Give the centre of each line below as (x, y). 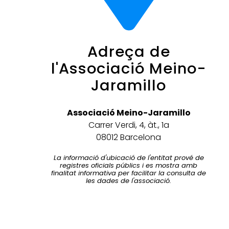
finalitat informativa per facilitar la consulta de (129, 173)
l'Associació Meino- (129, 69)
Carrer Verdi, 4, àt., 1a (129, 125)
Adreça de (129, 52)
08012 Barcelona (129, 138)
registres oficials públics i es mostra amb (129, 166)
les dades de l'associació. (129, 181)
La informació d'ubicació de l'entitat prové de (129, 158)
